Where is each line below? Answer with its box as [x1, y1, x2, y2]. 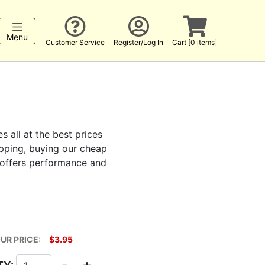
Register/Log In [114, 38, 164, 47]
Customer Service [46, 38, 105, 47]
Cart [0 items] [172, 38, 218, 47]
